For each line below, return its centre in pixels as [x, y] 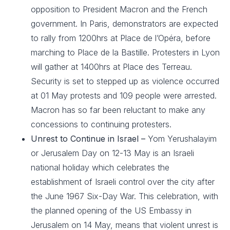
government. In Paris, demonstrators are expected [124, 24]
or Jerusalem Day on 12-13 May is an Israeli [112, 153]
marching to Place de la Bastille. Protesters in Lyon [125, 52]
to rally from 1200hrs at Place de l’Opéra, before [121, 38]
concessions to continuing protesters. [101, 124]
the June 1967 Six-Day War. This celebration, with [124, 196]
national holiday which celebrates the [100, 167]
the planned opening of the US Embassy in [111, 210]
